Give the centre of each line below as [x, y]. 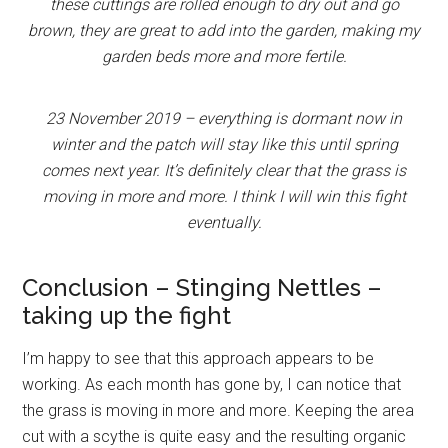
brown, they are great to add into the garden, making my [224, 30]
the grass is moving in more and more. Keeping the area [218, 410]
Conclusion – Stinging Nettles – [202, 287]
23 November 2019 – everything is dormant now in [224, 118]
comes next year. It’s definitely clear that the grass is [224, 170]
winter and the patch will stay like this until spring [224, 144]
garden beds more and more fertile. [224, 56]
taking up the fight [127, 315]
